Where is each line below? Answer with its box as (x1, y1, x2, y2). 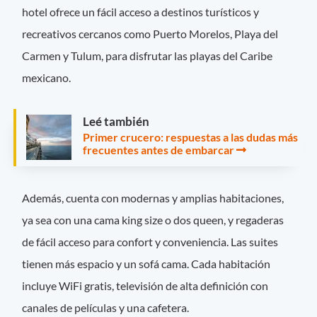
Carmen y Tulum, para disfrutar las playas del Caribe (22, 49, 273, 63)
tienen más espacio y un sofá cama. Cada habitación (22, 256, 271, 270)
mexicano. (22, 71, 71, 85)
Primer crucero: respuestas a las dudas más (83, 130, 298, 144)
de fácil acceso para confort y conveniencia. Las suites (22, 234, 279, 248)
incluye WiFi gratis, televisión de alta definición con (22, 278, 269, 292)
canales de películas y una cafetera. (22, 300, 190, 314)
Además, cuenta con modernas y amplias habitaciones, (22, 190, 284, 204)
